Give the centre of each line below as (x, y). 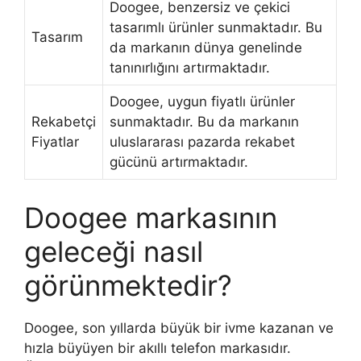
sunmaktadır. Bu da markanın (204, 122)
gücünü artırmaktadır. (179, 162)
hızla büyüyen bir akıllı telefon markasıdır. (158, 348)
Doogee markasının (151, 217)
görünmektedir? (128, 285)
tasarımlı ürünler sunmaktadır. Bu (216, 27)
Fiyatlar (55, 142)
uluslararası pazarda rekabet (202, 142)
